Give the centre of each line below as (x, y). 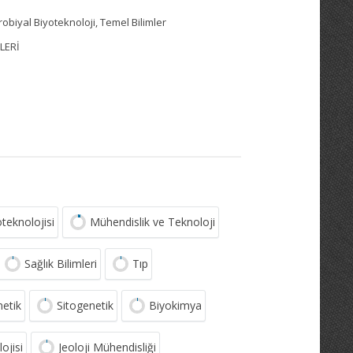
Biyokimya (175, 305)
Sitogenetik (85, 305)
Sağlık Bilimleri (61, 264)
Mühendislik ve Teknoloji (152, 222)
